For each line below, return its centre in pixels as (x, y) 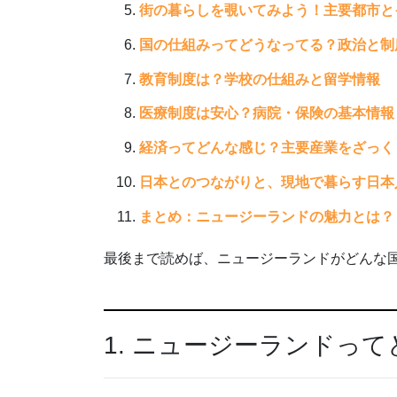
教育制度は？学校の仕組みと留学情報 (260, 79)
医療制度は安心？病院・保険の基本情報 (267, 113)
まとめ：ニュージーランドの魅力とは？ (267, 216)
